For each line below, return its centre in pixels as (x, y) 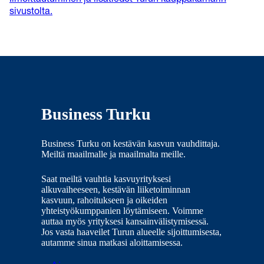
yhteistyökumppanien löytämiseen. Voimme (123, 210)
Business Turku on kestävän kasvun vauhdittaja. (131, 143)
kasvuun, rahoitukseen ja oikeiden (105, 200)
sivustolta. (31, 12)
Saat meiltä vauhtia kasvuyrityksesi (106, 179)
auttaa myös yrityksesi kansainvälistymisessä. (125, 221)
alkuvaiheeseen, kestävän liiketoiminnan (116, 189)
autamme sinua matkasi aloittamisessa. (112, 242)
